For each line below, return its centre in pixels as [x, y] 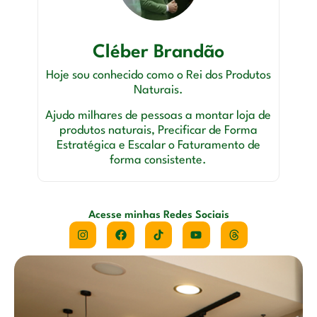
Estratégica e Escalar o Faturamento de [158, 145]
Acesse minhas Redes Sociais [158, 215]
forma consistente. [158, 160]
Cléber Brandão [158, 53]
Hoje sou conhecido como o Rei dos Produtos [158, 76]
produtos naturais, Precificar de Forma [158, 130]
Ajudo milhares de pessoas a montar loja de [158, 115]
